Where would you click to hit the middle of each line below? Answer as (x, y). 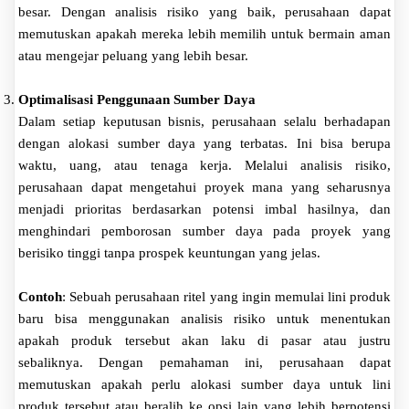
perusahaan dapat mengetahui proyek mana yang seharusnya (204, 187)
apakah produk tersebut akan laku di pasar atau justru (204, 340)
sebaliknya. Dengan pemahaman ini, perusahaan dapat (204, 362)
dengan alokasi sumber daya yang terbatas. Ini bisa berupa (204, 143)
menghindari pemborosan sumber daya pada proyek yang (204, 231)
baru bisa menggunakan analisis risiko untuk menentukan (204, 318)
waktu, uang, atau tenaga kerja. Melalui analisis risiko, (204, 165)
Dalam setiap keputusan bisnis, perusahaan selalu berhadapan (204, 121)
